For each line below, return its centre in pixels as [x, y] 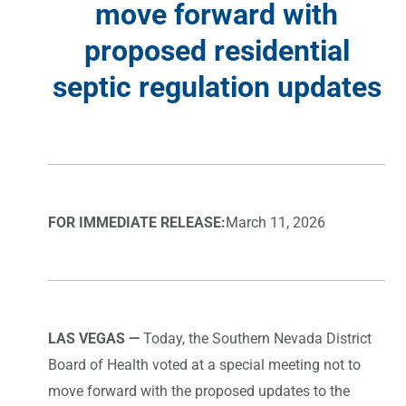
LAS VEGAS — [94, 338]
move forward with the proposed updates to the [199, 391]
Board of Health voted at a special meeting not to [204, 364]
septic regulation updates [217, 87]
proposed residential [217, 50]
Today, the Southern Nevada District [256, 338]
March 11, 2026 [275, 222]
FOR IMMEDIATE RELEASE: [137, 222]
